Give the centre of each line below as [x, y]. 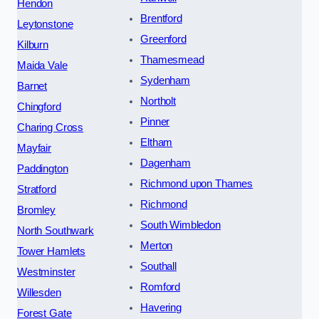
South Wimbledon [181, 225]
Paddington [43, 169]
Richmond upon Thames [197, 184]
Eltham [157, 143]
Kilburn [33, 45]
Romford [161, 287]
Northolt [158, 101]
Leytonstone [45, 25]
